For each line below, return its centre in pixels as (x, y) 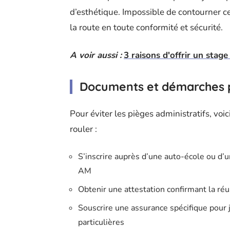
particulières (101, 223)
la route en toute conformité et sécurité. (146, 28)
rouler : (83, 129)
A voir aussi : (96, 55)
